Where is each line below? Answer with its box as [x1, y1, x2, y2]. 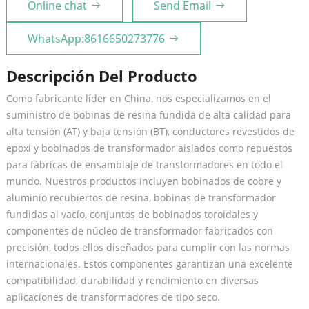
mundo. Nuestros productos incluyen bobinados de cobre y [6, 174, 281, 188]
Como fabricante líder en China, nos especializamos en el [6, 91, 271, 105]
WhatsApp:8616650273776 [27, 30, 165, 46]
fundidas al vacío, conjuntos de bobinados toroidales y [6, 207, 258, 221]
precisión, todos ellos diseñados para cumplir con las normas [6, 240, 290, 254]
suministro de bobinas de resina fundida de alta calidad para [6, 108, 291, 121]
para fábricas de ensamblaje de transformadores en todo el [6, 157, 283, 171]
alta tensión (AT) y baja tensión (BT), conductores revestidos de [6, 124, 295, 138]
